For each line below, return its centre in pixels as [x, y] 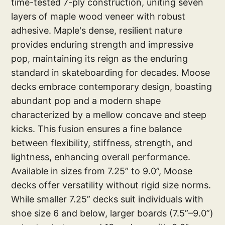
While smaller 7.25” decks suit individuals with [107, 199]
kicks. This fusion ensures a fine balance [97, 129]
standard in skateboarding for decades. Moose [111, 72]
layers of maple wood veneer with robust [98, 16]
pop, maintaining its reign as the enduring [100, 58]
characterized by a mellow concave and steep [109, 115]
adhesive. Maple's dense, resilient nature [97, 30]
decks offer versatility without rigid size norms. [111, 185]
